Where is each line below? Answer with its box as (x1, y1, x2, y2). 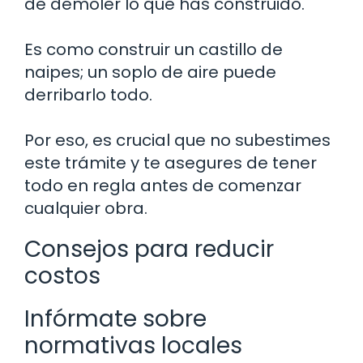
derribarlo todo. (24, 83, 152, 106)
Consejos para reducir (24, 233, 274, 265)
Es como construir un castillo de (24, 37, 283, 61)
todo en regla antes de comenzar (24, 173, 301, 197)
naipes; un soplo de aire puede (24, 60, 276, 83)
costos (24, 259, 100, 292)
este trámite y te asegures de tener (24, 151, 317, 174)
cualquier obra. (24, 196, 147, 220)
